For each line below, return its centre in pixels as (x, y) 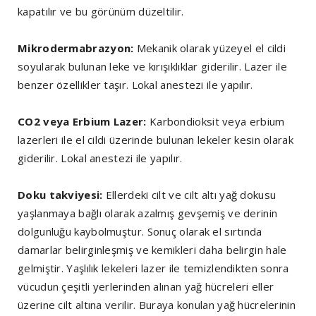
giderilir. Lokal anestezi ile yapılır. (100, 158)
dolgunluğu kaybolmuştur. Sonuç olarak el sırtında (140, 232)
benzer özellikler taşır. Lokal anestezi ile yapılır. (135, 85)
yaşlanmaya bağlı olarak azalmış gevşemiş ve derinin (148, 213)
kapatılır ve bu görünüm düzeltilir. (101, 12)
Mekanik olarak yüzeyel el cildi (211, 48)
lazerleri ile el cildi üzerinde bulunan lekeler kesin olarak (156, 140)
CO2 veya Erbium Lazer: (84, 122)
